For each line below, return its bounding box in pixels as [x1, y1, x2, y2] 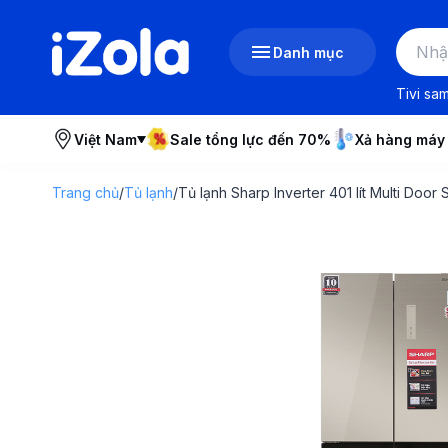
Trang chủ [52, 184, 119, 201]
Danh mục [272, 43, 344, 61]
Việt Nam [74, 130, 137, 148]
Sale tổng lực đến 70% [170, 130, 331, 148]
